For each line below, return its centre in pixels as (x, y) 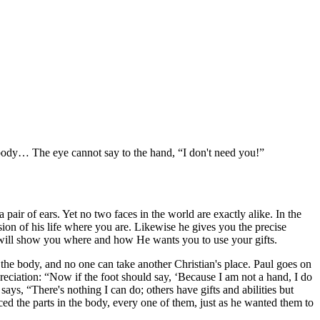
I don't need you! (221, 153)
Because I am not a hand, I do (245, 277)
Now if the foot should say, (112, 277)
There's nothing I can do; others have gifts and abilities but (162, 290)
